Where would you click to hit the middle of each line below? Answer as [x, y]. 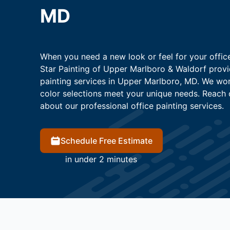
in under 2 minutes [101, 159]
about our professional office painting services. [132, 106]
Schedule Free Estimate [106, 141]
